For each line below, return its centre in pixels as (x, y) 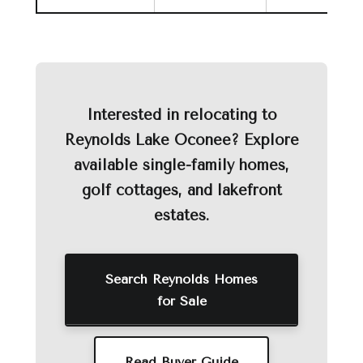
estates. (181, 216)
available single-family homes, (181, 165)
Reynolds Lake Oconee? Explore (181, 140)
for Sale (181, 301)
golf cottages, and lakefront (181, 190)
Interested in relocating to (181, 115)
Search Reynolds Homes (181, 279)
